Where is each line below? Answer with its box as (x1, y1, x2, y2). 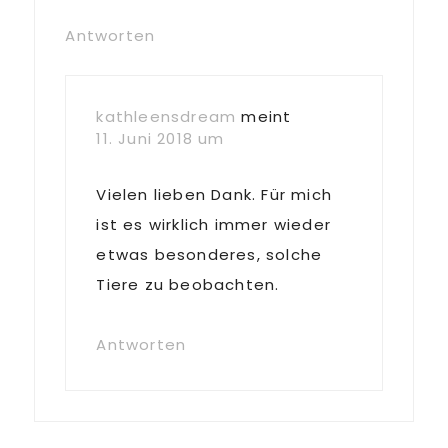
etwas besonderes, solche (96, 244, 323, 265)
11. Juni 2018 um (96, 128, 225, 149)
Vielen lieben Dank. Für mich (96, 184, 332, 205)
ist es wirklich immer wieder (96, 214, 331, 235)
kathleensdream (96, 106, 237, 127)
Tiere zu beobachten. (96, 274, 280, 295)
